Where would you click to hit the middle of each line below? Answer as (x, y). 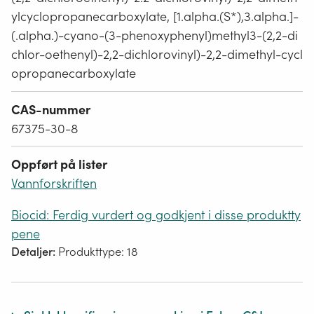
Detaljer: (35, 252)
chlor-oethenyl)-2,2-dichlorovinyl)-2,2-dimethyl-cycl (157, 55)
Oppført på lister (59, 165)
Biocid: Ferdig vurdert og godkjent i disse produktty (156, 215)
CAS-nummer (51, 109)
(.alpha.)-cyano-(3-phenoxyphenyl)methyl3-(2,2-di (155, 36)
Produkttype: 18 (98, 252)
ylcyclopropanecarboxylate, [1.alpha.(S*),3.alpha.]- (155, 17)
